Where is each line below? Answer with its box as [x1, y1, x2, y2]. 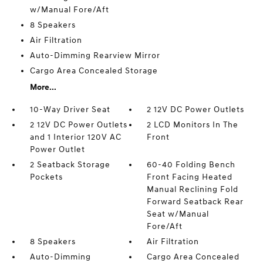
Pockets [29, 172, 63, 182]
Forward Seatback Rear [147, 197, 244, 207]
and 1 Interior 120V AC [29, 132, 122, 142]
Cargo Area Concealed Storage [29, 66, 158, 76]
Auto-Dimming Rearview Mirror [29, 50, 160, 60]
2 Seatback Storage [29, 160, 110, 170]
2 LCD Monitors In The [147, 120, 239, 130]
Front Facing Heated [147, 172, 233, 182]
